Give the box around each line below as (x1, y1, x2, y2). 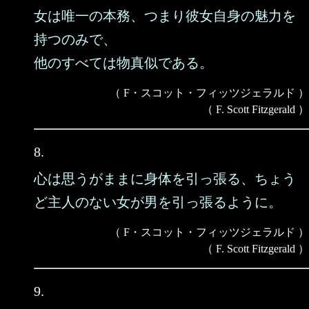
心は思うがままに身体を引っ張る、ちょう (34, 171, 296, 186)
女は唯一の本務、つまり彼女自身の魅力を (34, 8, 296, 23)
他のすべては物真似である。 (34, 55, 213, 70)
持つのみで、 (34, 32, 117, 47)
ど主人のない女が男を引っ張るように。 (34, 195, 282, 210)
